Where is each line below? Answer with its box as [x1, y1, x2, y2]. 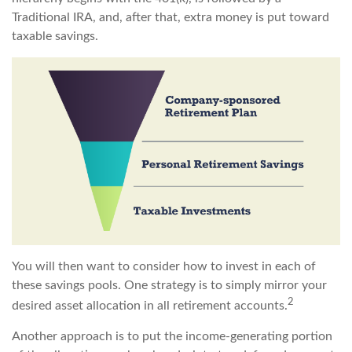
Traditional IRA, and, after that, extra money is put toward [12, 10, 329, 24]
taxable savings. [12, 29, 98, 42]
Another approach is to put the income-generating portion [12, 330, 332, 343]
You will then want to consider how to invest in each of [12, 259, 316, 273]
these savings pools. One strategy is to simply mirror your [12, 278, 327, 291]
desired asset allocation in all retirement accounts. [12, 299, 288, 313]
